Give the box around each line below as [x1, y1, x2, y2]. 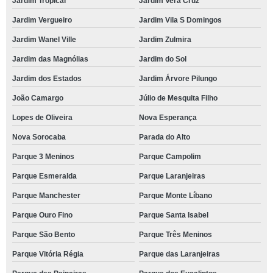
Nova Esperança [138, 113, 197, 122]
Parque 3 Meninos [12, 152, 74, 161]
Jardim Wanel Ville [12, 35, 76, 44]
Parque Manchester [12, 191, 80, 200]
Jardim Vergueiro [12, 16, 72, 24]
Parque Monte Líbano [138, 191, 212, 200]
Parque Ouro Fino [12, 211, 73, 219]
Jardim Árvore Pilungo [138, 74, 217, 83]
